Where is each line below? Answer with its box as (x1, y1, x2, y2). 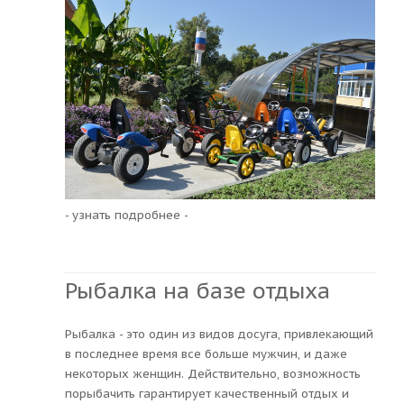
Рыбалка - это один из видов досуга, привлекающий (65, 326, 373, 342)
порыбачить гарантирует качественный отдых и (65, 385, 349, 401)
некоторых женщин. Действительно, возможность (65, 365, 361, 381)
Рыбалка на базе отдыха (65, 276, 330, 305)
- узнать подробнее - (65, 207, 188, 223)
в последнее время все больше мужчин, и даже (65, 345, 347, 362)
